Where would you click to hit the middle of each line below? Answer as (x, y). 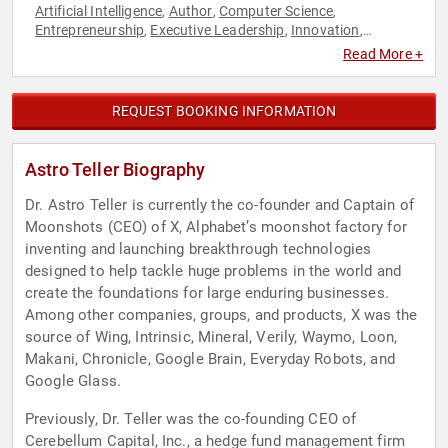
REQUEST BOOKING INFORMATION (224, 111)
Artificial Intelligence (98, 11)
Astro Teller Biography (115, 170)
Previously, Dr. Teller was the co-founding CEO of (191, 419)
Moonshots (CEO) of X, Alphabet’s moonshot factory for (216, 227)
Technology (234, 49)
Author (190, 11)
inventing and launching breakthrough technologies (198, 249)
